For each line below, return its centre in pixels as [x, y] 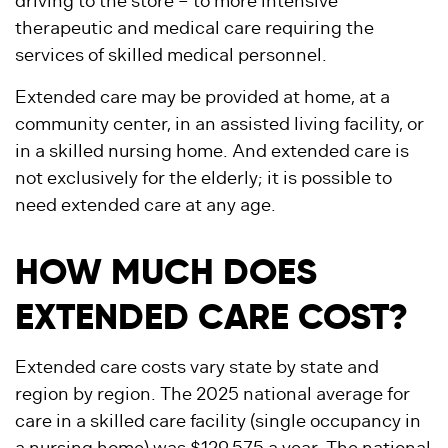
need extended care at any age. [145, 205]
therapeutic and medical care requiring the [194, 28]
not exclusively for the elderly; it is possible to [203, 178]
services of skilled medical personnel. [171, 55]
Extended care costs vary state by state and [197, 367]
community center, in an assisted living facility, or [219, 124]
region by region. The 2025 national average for [212, 394]
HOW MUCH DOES [166, 271]
